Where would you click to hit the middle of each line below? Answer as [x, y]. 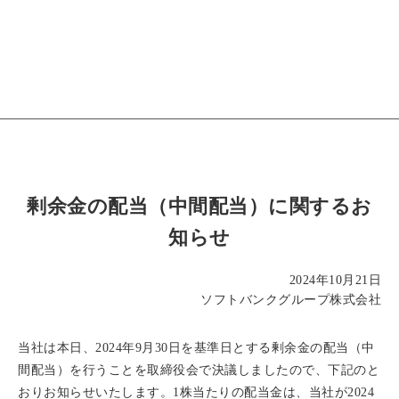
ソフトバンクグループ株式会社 [291, 300]
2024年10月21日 [335, 280]
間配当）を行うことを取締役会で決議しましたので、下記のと [199, 370]
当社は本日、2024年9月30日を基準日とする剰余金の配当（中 [196, 348]
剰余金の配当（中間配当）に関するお [199, 206]
